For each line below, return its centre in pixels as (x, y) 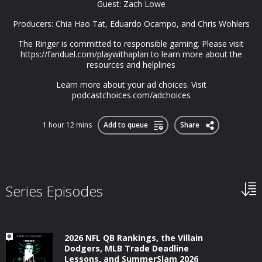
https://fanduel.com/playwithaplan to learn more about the (131, 54)
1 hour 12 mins (67, 125)
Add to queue (125, 125)
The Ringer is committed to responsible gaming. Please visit (131, 44)
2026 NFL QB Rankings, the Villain (134, 238)
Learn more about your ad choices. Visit (131, 85)
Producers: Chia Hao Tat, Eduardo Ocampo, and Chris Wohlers (131, 24)
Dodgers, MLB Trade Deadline (127, 248)
